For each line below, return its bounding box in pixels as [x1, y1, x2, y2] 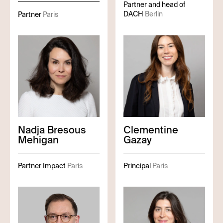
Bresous [47, 123, 86, 136]
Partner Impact [18, 161, 66, 170]
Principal [123, 161, 151, 170]
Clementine [123, 123, 178, 136]
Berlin [145, 9, 163, 18]
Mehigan [18, 133, 59, 146]
